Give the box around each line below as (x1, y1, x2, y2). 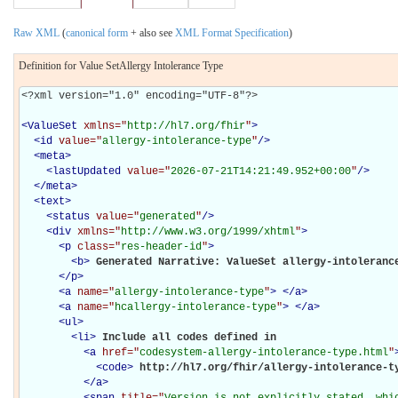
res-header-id (121, 240, 202, 253)
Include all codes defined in (102, 330, 283, 344)
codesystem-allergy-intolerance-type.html (139, 346, 388, 359)
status (52, 210, 90, 223)
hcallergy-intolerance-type (115, 300, 276, 314)
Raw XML (13, 26, 60, 39)
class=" (77, 240, 121, 253)
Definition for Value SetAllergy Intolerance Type (19, 59, 223, 72)
